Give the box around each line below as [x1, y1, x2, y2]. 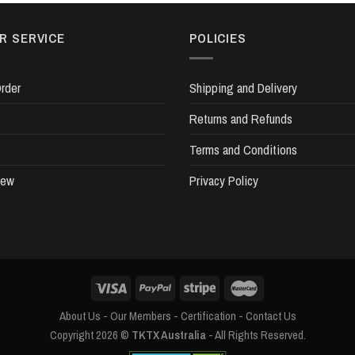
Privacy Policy [189, 172, 258, 190]
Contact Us [245, 307, 296, 325]
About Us [59, 307, 101, 325]
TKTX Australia [131, 326, 206, 344]
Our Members [109, 307, 171, 325]
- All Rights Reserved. [205, 326, 306, 344]
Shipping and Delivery [189, 79, 297, 97]
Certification [180, 307, 236, 325]
